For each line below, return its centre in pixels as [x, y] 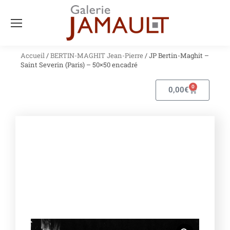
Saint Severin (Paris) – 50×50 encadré [79, 65]
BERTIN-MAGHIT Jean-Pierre [97, 55]
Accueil [33, 55]
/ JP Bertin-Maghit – [176, 55]
